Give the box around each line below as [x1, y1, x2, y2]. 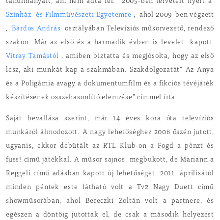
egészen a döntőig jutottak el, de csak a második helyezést [6, 212, 214, 219]
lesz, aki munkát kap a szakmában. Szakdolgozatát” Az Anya [6, 67, 214, 74]
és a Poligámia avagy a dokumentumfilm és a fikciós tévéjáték [6, 81, 214, 87]
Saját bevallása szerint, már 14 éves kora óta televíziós [6, 115, 214, 122]
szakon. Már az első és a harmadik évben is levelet [6, 39, 191, 46]
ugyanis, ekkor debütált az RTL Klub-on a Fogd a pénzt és [6, 143, 214, 150]
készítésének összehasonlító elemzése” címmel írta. [6, 94, 180, 101]
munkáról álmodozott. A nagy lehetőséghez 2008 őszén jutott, [6, 129, 214, 136]
